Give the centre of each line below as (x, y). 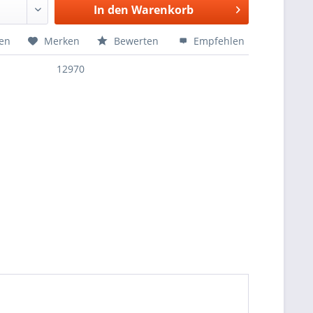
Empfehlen (218, 41)
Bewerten (137, 41)
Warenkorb (162, 10)
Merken (62, 41)
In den (111, 10)
